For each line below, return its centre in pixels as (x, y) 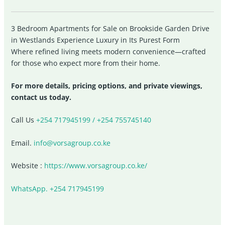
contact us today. (41, 97)
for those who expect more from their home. (86, 63)
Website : (28, 166)
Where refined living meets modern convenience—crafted (109, 51)
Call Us (24, 120)
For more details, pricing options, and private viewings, (107, 86)
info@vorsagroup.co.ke (72, 143)
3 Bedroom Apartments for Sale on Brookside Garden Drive (110, 28)
